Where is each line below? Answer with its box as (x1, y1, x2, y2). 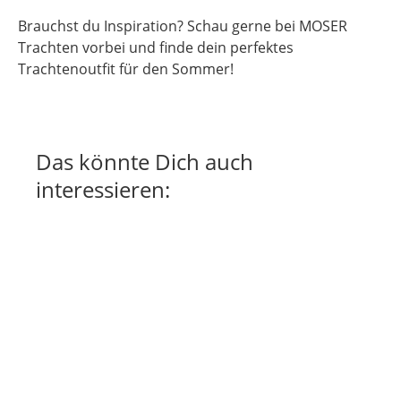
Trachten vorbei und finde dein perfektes (18, 38, 294, 58)
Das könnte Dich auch (36, 147, 253, 177)
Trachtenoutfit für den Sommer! (18, 59, 234, 80)
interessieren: (36, 175, 170, 205)
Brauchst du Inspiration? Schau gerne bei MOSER (18, 16, 347, 37)
